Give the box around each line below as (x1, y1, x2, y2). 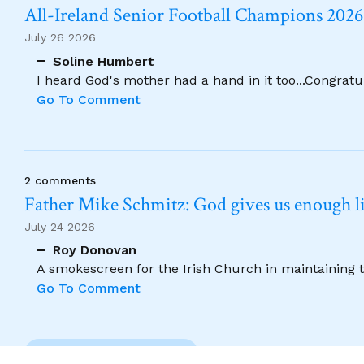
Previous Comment (62, 346, 182, 362)
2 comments (24, 173, 96, 187)
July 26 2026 (24, 31, 96, 44)
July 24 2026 (24, 219, 95, 233)
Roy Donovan (53, 242, 136, 258)
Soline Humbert (53, 53, 154, 69)
